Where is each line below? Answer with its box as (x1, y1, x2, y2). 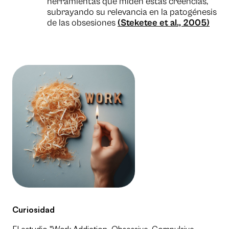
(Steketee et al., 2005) (118, 17, 210, 29)
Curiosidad (12, 204, 55, 215)
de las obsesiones (47, 17, 118, 29)
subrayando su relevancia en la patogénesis (47, 7, 217, 18)
